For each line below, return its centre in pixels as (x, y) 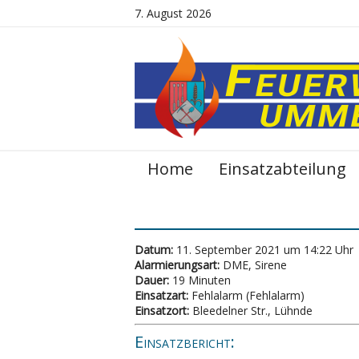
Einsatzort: (162, 310)
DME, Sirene (253, 264)
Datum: (154, 249)
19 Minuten (200, 280)
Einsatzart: (161, 295)
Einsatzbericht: (185, 341)
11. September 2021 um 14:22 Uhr (263, 249)
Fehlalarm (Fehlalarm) (246, 295)
